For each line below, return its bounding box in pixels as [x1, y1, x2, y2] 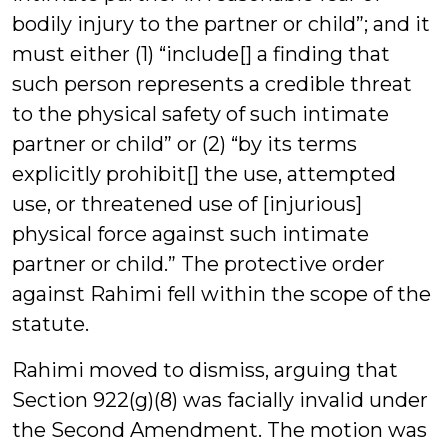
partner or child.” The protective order [12, 252, 385, 276]
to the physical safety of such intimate [12, 102, 389, 126]
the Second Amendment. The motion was [12, 418, 427, 442]
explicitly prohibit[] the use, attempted [12, 162, 396, 186]
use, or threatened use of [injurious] [12, 192, 362, 216]
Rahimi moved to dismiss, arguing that [12, 358, 398, 382]
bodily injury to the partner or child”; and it [12, 12, 430, 36]
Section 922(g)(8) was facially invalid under [12, 388, 428, 412]
